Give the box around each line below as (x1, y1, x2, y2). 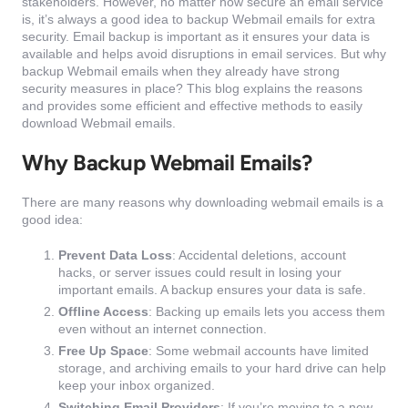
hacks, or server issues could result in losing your (58, 265, 342, 280)
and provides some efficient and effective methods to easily (22, 98, 362, 114)
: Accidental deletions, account (172, 248, 346, 263)
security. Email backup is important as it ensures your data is (22, 29, 370, 45)
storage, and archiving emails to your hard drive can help (58, 361, 386, 376)
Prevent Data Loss (58, 248, 172, 263)
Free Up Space (58, 343, 148, 359)
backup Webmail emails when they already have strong (22, 64, 340, 79)
